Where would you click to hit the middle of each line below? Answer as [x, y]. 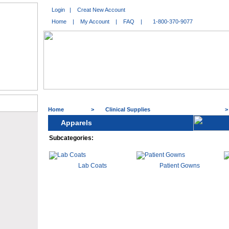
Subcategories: [71, 138]
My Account [95, 21]
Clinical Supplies [128, 109]
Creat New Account [101, 10]
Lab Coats [92, 166]
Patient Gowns [180, 166]
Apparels [76, 123]
